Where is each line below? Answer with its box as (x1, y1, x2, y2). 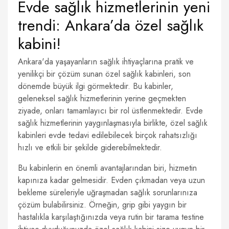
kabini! (18, 33, 61, 55)
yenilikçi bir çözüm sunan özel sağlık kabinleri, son (18, 68, 191, 80)
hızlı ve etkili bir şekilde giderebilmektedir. (18, 142, 162, 153)
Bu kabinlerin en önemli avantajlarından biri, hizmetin (18, 162, 197, 174)
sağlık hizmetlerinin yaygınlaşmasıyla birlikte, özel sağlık (18, 117, 208, 129)
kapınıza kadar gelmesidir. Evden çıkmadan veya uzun (18, 174, 205, 186)
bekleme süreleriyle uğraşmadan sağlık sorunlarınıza (18, 187, 197, 198)
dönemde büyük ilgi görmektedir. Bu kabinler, (18, 80, 173, 92)
